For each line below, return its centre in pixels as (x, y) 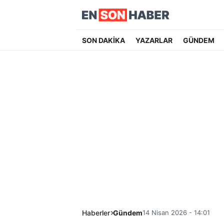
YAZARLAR (154, 40)
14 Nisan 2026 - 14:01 (176, 212)
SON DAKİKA (103, 40)
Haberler (96, 213)
